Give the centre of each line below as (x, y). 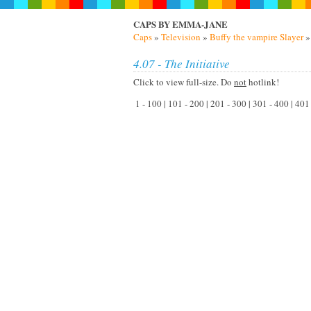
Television (181, 37)
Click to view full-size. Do (184, 82)
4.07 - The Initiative (182, 64)
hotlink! (263, 82)
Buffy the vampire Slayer (257, 37)
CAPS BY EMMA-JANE (180, 24)
